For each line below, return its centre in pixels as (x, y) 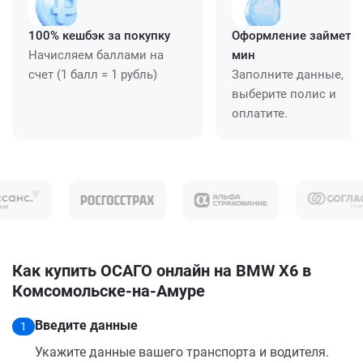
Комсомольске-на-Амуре (109, 290)
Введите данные (86, 325)
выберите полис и (284, 94)
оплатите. (260, 113)
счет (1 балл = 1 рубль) (93, 74)
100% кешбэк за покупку (99, 35)
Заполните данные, (288, 74)
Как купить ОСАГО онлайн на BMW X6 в (162, 270)
